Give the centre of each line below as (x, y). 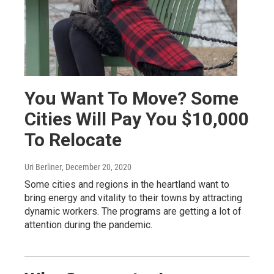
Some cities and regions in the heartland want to (127, 184)
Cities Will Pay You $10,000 (137, 119)
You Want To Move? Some (131, 98)
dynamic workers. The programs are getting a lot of (133, 211)
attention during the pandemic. (88, 224)
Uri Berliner (43, 167)
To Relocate (73, 139)
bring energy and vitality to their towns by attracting (133, 198)
